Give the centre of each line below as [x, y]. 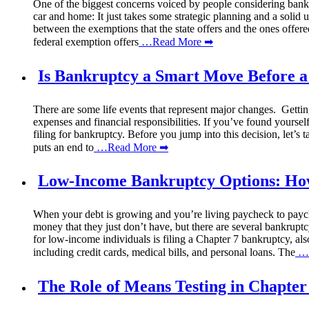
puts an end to [63, 147]
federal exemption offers [86, 41]
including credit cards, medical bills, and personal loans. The [164, 252]
